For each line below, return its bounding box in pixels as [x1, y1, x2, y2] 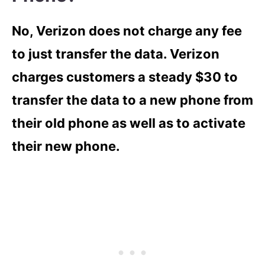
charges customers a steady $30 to [12, 69, 238, 85]
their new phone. [12, 138, 120, 154]
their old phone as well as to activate [12, 115, 245, 131]
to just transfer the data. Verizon [12, 46, 219, 62]
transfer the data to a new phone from [12, 92, 253, 108]
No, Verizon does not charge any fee [12, 23, 242, 38]
